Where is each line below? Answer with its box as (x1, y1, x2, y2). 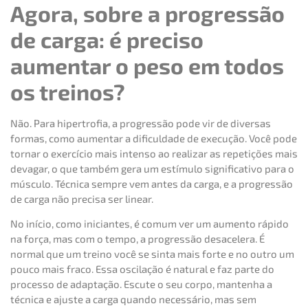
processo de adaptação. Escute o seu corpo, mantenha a (10, 278, 272, 291)
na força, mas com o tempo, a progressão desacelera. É (10, 232, 265, 245)
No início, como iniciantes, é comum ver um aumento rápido (10, 217, 289, 230)
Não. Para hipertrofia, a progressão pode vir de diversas (10, 116, 271, 129)
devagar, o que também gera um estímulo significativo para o (10, 162, 294, 175)
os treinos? (10, 78, 125, 104)
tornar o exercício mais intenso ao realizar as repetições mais (10, 146, 298, 159)
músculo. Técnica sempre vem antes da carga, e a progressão (10, 177, 293, 190)
